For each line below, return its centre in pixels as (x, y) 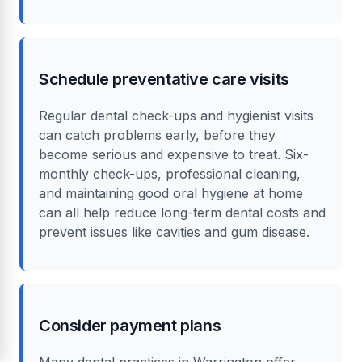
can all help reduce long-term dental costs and (182, 212)
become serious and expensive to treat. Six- (174, 154)
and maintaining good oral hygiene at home (171, 193)
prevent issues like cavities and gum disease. (174, 232)
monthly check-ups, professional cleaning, (170, 173)
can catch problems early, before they (157, 135)
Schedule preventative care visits (164, 79)
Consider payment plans (130, 325)
